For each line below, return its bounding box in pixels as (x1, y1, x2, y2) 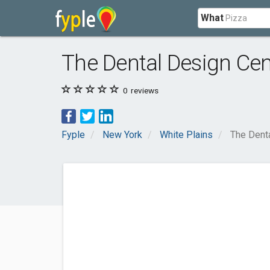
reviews (129, 86, 159, 95)
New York (102, 129, 142, 140)
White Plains (160, 129, 213, 140)
